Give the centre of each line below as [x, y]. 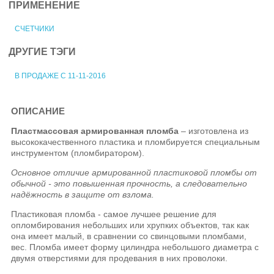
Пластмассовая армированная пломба [95, 131]
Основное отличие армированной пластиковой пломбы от [134, 173]
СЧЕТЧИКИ [35, 28]
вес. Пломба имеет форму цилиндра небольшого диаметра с [135, 247]
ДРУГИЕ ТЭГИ [42, 52]
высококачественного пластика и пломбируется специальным [136, 142]
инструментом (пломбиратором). [78, 153]
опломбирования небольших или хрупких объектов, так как [130, 225]
